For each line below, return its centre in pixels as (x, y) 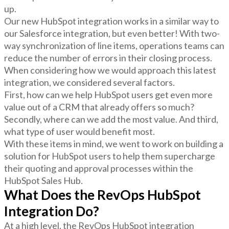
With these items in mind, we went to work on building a (114, 143)
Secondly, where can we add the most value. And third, (111, 119)
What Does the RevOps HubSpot (102, 194)
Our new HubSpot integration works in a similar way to (111, 21)
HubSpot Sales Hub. (44, 180)
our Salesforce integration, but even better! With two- (112, 33)
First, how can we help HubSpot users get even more (108, 94)
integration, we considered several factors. (90, 82)
